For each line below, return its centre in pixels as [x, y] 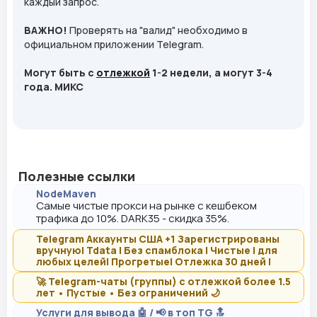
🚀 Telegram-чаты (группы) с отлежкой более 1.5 [163, 282]
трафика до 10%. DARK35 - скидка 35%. [133, 219]
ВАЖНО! [47, 30]
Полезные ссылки [77, 177]
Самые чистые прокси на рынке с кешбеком [146, 206]
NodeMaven [66, 194]
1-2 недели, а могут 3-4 [211, 73]
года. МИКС [54, 87]
